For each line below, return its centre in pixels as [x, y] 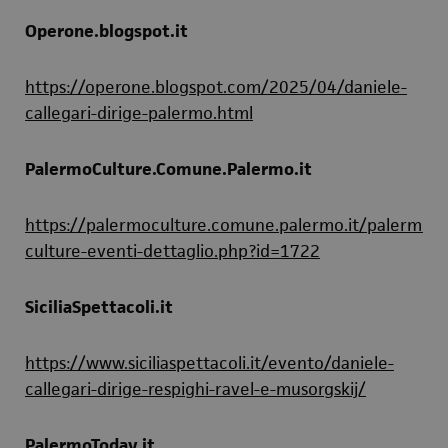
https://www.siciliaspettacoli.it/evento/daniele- [209, 363]
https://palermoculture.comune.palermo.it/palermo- [231, 225]
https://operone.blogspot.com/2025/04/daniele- [216, 87]
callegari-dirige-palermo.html [139, 113]
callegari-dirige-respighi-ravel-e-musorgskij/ [195, 389]
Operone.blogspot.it [106, 31]
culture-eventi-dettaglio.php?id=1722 [172, 251]
